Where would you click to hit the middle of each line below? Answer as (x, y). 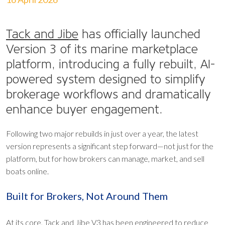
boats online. (27, 171)
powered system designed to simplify (106, 79)
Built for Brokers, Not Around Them (87, 196)
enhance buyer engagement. (84, 109)
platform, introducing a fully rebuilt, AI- (110, 64)
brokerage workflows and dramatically (108, 94)
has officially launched (139, 34)
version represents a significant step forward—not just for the (110, 146)
